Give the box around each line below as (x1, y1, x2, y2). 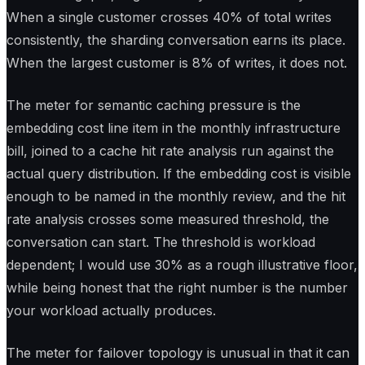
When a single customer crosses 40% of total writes (7, 9, 332, 26)
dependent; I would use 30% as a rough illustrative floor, (7, 257, 358, 274)
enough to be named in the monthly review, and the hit (7, 188, 345, 205)
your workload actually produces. (7, 302, 216, 319)
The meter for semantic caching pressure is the (7, 97, 301, 114)
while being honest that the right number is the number (7, 279, 348, 297)
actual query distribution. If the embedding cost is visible (7, 165, 351, 182)
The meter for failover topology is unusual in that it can (7, 345, 350, 362)
